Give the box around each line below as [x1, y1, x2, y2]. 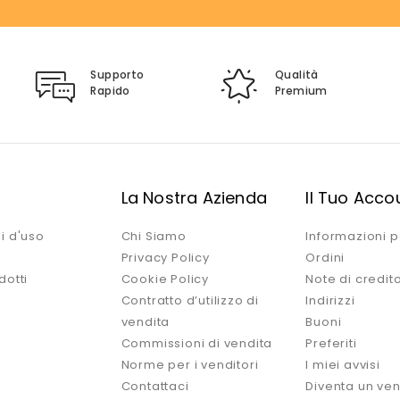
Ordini [305, 249, 346, 267]
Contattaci [121, 378, 189, 396]
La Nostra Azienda [121, 187, 268, 210]
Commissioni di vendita [121, 335, 273, 353]
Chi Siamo [121, 228, 187, 246]
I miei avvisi [305, 356, 380, 374]
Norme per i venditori [121, 356, 259, 374]
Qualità [275, 67, 319, 83]
